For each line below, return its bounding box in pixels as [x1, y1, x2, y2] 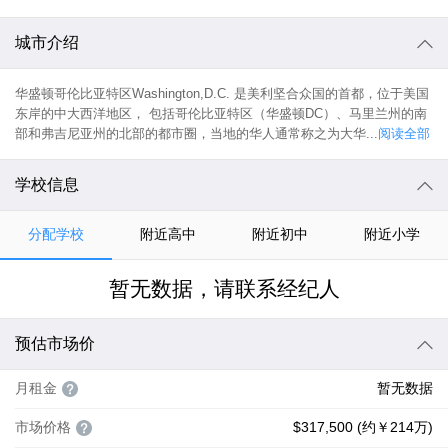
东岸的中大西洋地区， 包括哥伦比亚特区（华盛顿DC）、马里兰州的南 [15, 106, 427, 121]
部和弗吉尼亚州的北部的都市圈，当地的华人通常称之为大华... [15, 126, 378, 141]
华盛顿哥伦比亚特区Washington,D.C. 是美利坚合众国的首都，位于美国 [15, 86, 429, 101]
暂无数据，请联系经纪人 [108, 277, 340, 300]
